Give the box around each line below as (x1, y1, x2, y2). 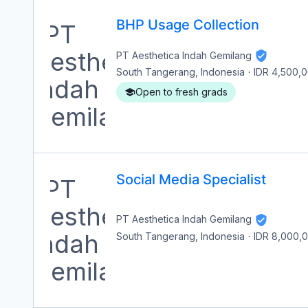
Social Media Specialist (116, 171, 266, 188)
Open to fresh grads (135, 86, 228, 98)
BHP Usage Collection (116, 16, 259, 33)
